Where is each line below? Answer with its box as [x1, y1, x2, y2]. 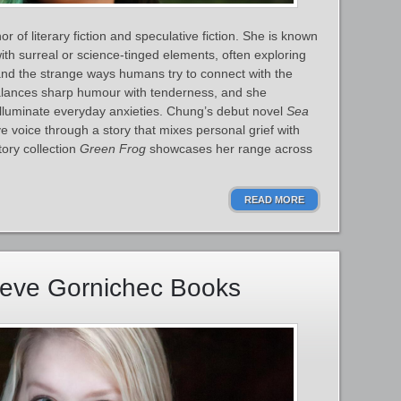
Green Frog [80, 141, 146, 156]
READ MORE [244, 194, 304, 205]
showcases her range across [146, 141, 312, 156]
